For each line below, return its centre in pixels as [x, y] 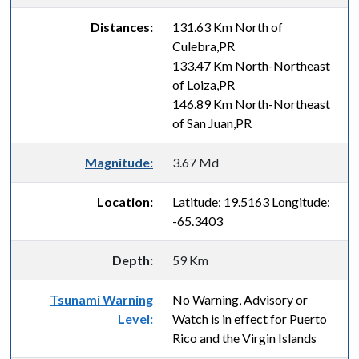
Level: [135, 319]
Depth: [133, 260]
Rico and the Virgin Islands [244, 338]
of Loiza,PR [204, 85]
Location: [125, 202]
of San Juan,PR [212, 123]
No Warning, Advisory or [240, 299]
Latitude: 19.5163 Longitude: [251, 202]
